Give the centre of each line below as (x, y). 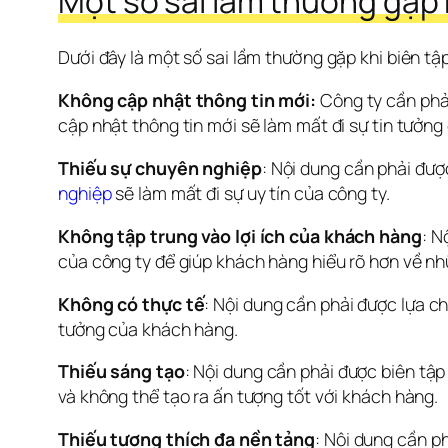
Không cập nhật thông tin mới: (187, 99)
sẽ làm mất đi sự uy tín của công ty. (250, 192)
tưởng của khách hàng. (148, 328)
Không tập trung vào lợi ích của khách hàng (240, 235)
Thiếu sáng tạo (121, 371)
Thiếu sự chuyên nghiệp (160, 167)
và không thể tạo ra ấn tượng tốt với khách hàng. (248, 396)
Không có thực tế (131, 303)
